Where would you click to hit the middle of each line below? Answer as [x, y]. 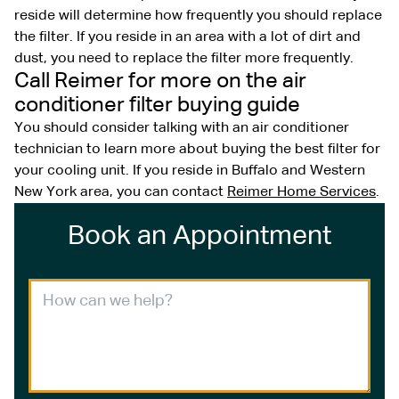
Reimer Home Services [301, 192]
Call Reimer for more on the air [160, 81]
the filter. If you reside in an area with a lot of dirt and [187, 37]
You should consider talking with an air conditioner [182, 128]
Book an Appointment [199, 236]
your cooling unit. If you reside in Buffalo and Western [190, 171]
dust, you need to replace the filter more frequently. [184, 58]
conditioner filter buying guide [157, 105]
